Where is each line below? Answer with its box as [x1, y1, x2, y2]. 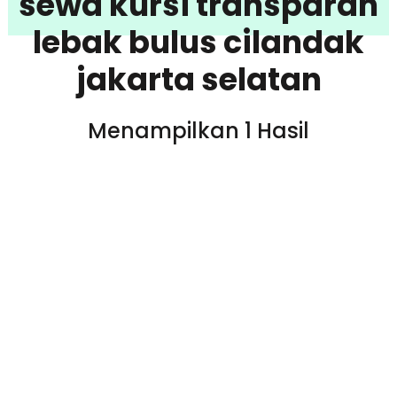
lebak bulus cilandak [33, 19, 364, 64]
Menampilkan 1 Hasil [88, 115, 309, 145]
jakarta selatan [75, 57, 322, 101]
